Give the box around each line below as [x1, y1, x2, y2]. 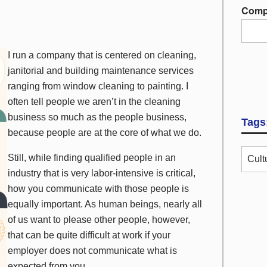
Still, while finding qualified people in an [8, 153, 176, 163]
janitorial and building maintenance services [8, 66, 194, 76]
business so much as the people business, [8, 112, 187, 122]
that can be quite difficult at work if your [8, 230, 170, 240]
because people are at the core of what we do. [8, 128, 201, 138]
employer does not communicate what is [8, 246, 177, 256]
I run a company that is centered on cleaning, [8, 50, 196, 60]
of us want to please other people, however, [8, 215, 190, 225]
